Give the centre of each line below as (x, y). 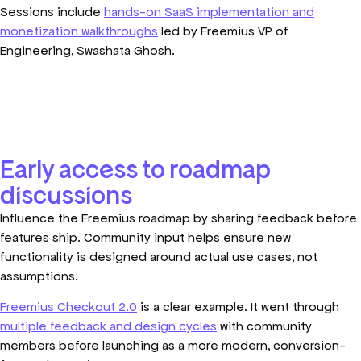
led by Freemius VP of (223, 31)
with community (264, 326)
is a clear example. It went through (238, 307)
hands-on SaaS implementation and (209, 11)
